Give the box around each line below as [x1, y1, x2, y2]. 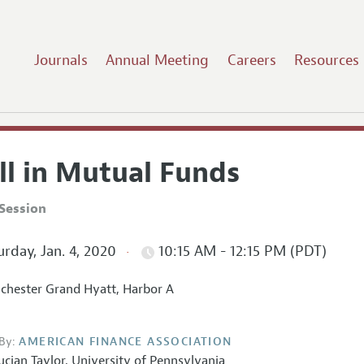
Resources [294, 50, 360, 69]
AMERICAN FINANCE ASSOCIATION [19, 334, 232, 349]
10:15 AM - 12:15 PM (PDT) [154, 242, 327, 261]
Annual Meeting [106, 50, 210, 69]
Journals [33, 50, 88, 69]
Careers [227, 50, 276, 69]
